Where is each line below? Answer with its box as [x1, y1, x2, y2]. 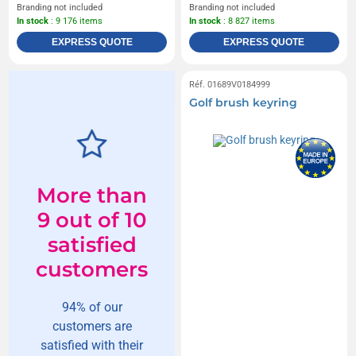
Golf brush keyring [189, 95, 297, 110]
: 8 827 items [221, 15, 275, 26]
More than [37, 182, 148, 208]
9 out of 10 [37, 207, 147, 233]
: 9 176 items [48, 15, 103, 26]
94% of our [61, 299, 122, 315]
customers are [52, 318, 132, 334]
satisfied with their [41, 337, 144, 353]
